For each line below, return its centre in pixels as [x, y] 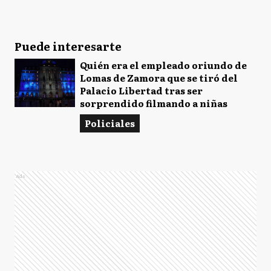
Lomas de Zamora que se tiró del [159, 77]
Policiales [110, 123]
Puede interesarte [68, 46]
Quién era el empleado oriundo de [163, 65]
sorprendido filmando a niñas [154, 103]
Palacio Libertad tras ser [141, 90]
